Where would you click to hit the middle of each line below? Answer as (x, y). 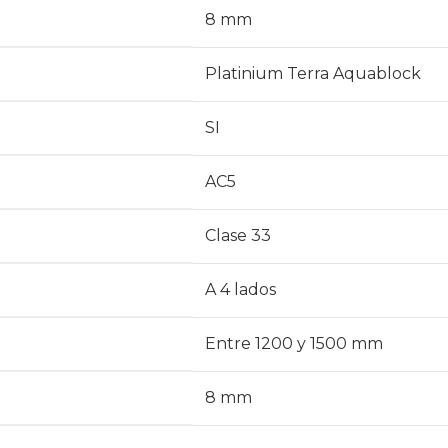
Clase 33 (238, 236)
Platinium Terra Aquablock (313, 74)
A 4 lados (240, 290)
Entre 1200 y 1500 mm (294, 344)
